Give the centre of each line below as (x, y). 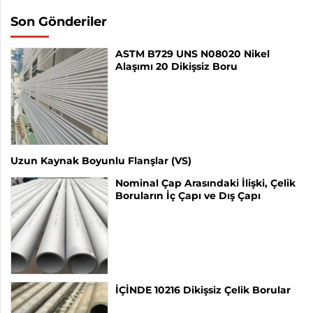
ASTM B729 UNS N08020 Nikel (192, 53)
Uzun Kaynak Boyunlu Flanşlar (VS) (101, 160)
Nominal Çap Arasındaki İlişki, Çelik (205, 183)
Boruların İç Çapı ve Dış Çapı (188, 195)
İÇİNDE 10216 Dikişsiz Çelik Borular (203, 290)
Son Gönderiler (59, 22)
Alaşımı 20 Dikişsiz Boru (176, 66)
